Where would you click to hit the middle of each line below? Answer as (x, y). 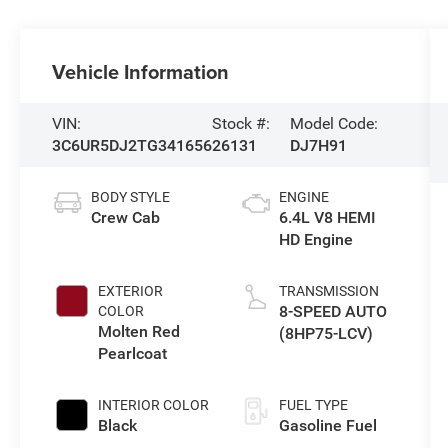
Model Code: (333, 123)
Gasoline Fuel (327, 425)
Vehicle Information (141, 71)
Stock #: (241, 123)
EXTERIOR (131, 290)
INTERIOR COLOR (154, 404)
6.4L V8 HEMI (327, 217)
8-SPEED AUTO (332, 311)
